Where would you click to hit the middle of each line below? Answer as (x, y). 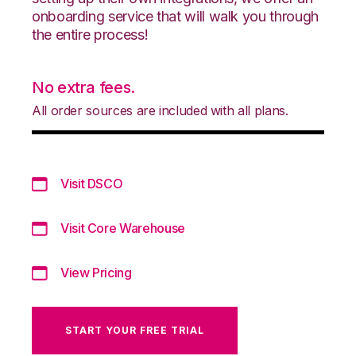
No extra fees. (83, 87)
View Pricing (96, 272)
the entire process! (90, 34)
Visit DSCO (92, 183)
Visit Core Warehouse (123, 228)
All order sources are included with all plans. (160, 110)
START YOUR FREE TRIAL (135, 330)
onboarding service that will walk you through (175, 16)
